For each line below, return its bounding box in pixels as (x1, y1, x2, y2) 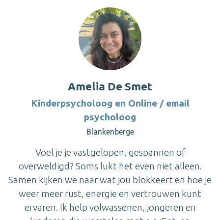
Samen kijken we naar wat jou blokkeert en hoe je (8, 174, 212, 185)
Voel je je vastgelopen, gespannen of (35, 146, 185, 158)
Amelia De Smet (68, 80, 152, 92)
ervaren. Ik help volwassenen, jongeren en (24, 201, 196, 213)
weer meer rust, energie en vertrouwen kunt (19, 188, 201, 199)
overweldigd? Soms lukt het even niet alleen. (18, 160, 202, 171)
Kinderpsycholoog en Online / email (30, 97, 190, 109)
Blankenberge (86, 127, 134, 136)
